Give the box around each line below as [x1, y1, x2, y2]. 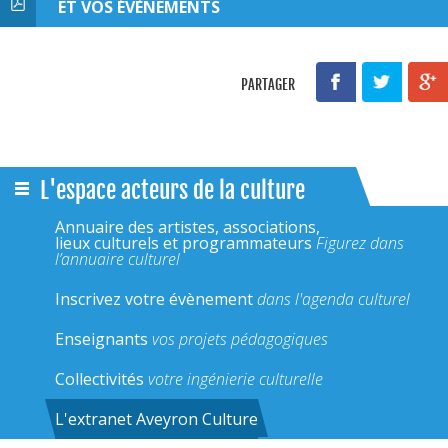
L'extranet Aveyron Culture [55, 408, 258, 430]
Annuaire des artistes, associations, [55, 216, 320, 238]
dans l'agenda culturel [257, 288, 410, 310]
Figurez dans [316, 232, 404, 254]
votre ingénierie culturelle [148, 368, 323, 390]
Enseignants [55, 328, 152, 350]
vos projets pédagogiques [152, 328, 328, 350]
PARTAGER [241, 76, 295, 93]
